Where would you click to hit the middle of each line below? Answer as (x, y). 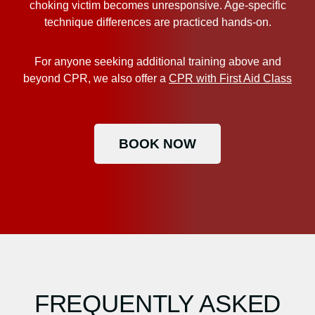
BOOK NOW (157, 143)
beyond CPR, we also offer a (96, 78)
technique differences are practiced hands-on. (157, 22)
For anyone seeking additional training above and (157, 61)
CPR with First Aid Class (230, 78)
